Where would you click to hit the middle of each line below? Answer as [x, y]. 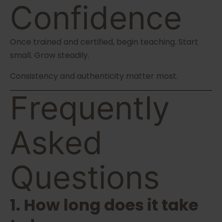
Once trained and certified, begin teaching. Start [104, 42]
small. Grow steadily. [50, 55]
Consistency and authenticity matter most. [94, 76]
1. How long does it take [104, 205]
